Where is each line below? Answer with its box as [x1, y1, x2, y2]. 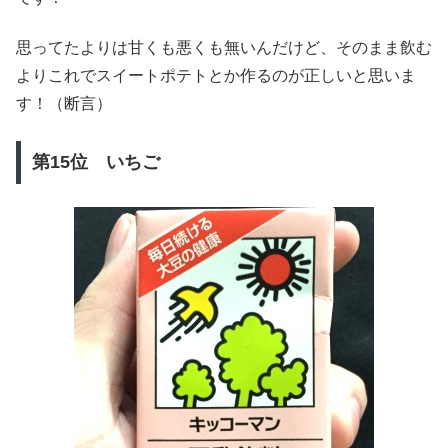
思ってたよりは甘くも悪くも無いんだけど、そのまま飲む [16, 39, 432, 57]
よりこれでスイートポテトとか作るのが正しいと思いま [16, 67, 416, 85]
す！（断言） [16, 95, 112, 113]
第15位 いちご [31, 152, 160, 173]
